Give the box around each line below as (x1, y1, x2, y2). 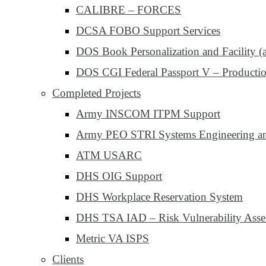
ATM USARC (76, 149, 142, 161)
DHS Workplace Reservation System (76, 191, 243, 203)
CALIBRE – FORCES (76, 4, 181, 16)
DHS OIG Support (76, 170, 162, 182)
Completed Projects (52, 87, 141, 99)
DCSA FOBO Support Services (76, 24, 220, 37)
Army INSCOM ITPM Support (76, 107, 220, 120)
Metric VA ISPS (76, 232, 149, 245)
